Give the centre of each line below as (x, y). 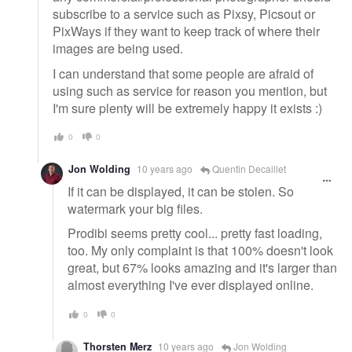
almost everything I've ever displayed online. (191, 285)
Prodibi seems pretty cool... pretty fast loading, (195, 233)
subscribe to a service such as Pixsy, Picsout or (184, 14)
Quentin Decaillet (248, 169)
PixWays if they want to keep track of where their (186, 31)
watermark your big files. (135, 208)
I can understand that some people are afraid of (183, 73)
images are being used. (118, 49)
